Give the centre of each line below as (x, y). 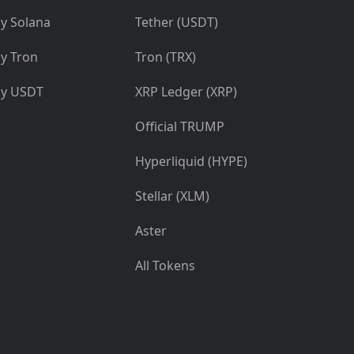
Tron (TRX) (166, 57)
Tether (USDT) (177, 23)
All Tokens (165, 266)
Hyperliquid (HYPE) (191, 162)
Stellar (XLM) (172, 196)
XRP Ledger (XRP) (186, 92)
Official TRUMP (180, 127)
